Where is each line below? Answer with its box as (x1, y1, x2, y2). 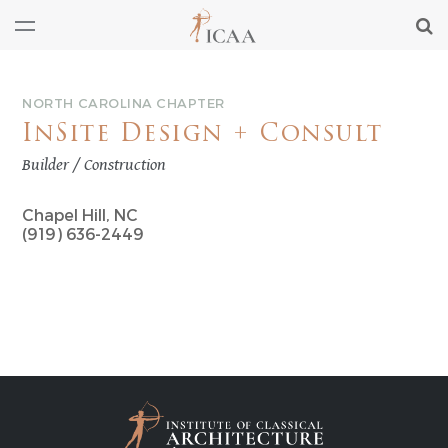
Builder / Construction (22, 155, 167, 175)
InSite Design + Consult (22, 123, 383, 147)
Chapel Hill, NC (22, 205, 139, 224)
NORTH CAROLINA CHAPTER (22, 95, 225, 111)
